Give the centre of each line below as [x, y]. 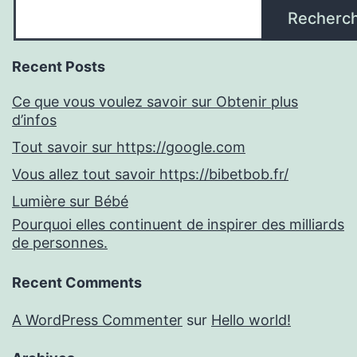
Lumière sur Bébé [70, 202]
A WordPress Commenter [97, 320]
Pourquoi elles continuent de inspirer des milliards [178, 225]
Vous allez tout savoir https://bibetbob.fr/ [150, 175]
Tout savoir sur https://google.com [129, 147]
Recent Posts [59, 67]
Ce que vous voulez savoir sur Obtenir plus [155, 102]
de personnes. [60, 243]
